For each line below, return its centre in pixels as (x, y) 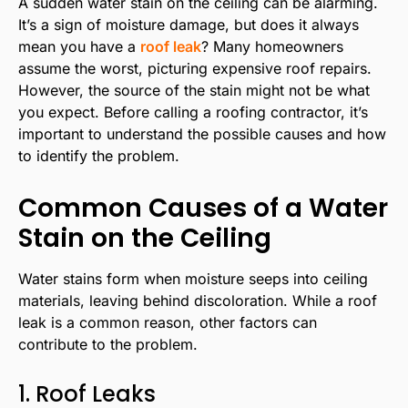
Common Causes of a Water (203, 209)
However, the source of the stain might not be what (194, 90)
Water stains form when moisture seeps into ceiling (193, 279)
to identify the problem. (99, 155)
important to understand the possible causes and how (202, 133)
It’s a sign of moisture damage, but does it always (189, 24)
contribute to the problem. (108, 345)
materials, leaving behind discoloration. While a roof (198, 301)
